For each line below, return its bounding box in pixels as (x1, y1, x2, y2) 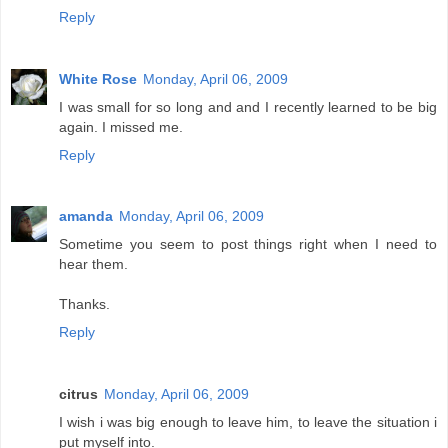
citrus (59, 386, 98, 403)
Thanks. (59, 296, 110, 313)
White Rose (59, 70, 137, 87)
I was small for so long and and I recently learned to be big (59, 98, 437, 115)
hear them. (59, 256, 128, 273)
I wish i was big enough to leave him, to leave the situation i (59, 414, 437, 431)
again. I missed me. (59, 118, 183, 135)
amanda (59, 208, 113, 225)
